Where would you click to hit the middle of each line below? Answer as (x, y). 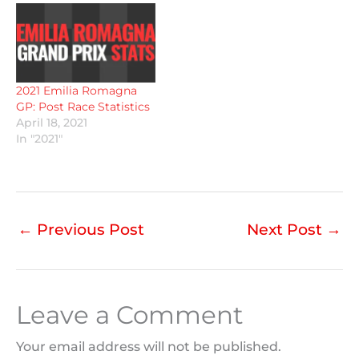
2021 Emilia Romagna (77, 91)
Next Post (286, 230)
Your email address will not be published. (149, 347)
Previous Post (89, 230)
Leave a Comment (130, 315)
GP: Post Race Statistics (83, 107)
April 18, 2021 (52, 123)
